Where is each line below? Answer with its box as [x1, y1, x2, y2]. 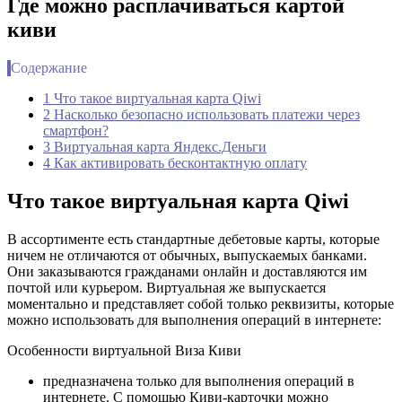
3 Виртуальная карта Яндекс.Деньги [43, 138, 267, 154]
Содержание [11, 59, 87, 75]
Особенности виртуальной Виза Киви [7, 342, 241, 358]
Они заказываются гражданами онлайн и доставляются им [7, 263, 367, 279]
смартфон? [43, 122, 109, 138]
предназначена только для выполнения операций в [43, 372, 354, 389]
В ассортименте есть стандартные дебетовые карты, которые [7, 231, 380, 247]
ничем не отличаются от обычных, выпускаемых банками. [7, 247, 367, 263]
